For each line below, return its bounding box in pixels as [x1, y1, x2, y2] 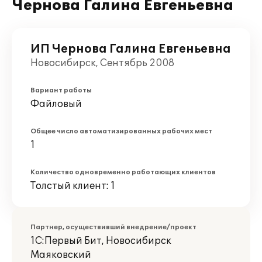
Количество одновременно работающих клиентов [30, 168, 216, 176]
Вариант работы [30, 87, 92, 94]
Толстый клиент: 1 [30, 180, 115, 192]
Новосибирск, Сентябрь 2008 [30, 57, 174, 69]
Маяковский [30, 249, 91, 261]
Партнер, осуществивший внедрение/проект [30, 223, 196, 231]
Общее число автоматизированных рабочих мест [30, 127, 212, 135]
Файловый [30, 98, 82, 110]
